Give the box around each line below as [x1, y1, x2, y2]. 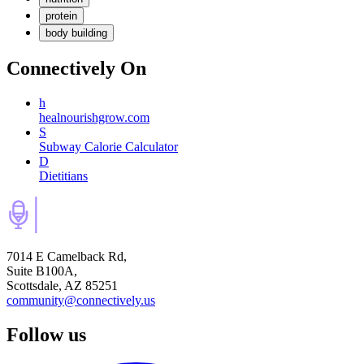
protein [45, 10, 77, 23]
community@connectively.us [6, 293, 155, 308]
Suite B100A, [6, 264, 77, 279]
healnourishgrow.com [39, 110, 149, 125]
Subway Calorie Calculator [39, 140, 178, 154]
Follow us [6, 323, 86, 345]
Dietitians [39, 169, 88, 184]
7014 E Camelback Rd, [6, 249, 127, 264]
